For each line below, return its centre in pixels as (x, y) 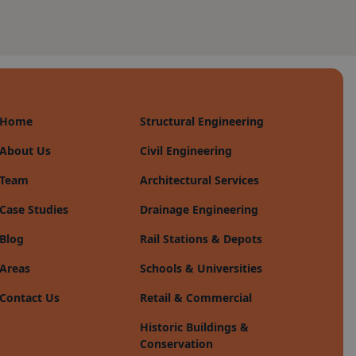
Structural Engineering (201, 121)
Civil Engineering (186, 151)
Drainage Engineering (199, 209)
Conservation (176, 344)
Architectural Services (199, 180)
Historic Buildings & (194, 327)
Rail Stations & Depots (201, 239)
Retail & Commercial (195, 298)
